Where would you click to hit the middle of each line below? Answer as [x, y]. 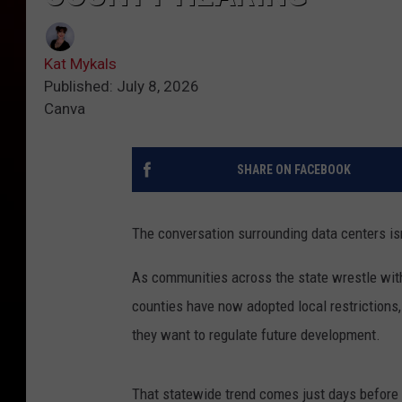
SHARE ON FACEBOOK [293, 170]
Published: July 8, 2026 [122, 87]
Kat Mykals [80, 64]
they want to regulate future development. [256, 335]
